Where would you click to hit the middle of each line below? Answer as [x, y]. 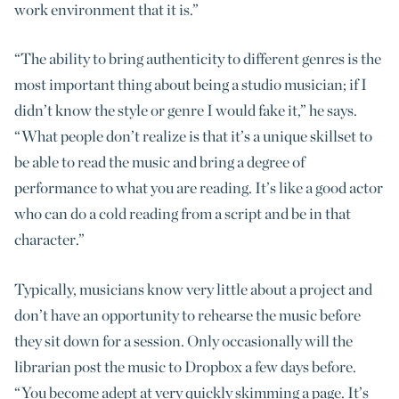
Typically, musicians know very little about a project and [193, 289]
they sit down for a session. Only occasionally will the [183, 340]
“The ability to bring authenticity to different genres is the [198, 59]
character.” [49, 240]
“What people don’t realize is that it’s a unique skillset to [193, 136]
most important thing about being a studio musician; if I [191, 85]
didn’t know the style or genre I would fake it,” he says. [186, 110]
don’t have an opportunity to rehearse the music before [187, 314]
